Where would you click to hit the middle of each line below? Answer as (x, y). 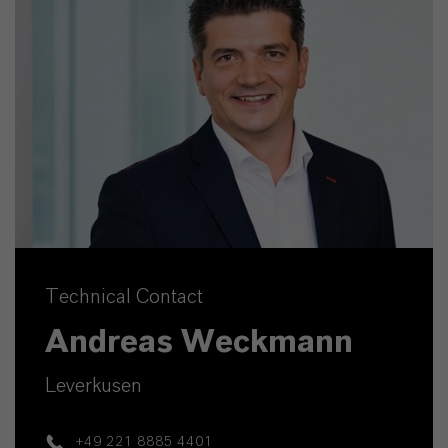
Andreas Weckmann (199, 342)
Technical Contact (124, 297)
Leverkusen (93, 386)
